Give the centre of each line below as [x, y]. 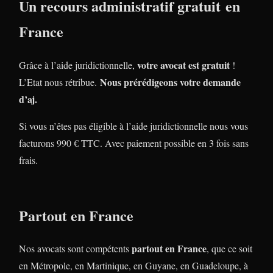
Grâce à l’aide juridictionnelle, [78, 65]
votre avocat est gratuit [183, 65]
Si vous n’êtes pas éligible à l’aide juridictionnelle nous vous [133, 126]
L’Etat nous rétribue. [59, 82]
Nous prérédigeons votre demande [170, 82]
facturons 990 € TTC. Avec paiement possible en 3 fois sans [134, 143]
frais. [28, 160]
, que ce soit [229, 249]
